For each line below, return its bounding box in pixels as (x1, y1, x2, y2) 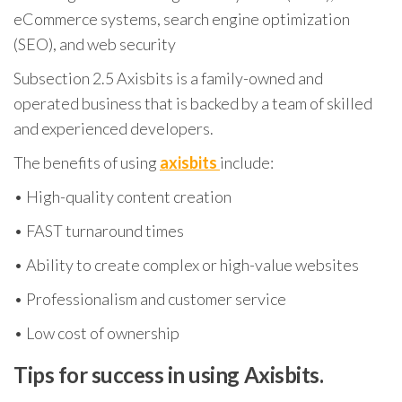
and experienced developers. (13, 118, 214, 138)
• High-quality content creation (13, 187, 232, 206)
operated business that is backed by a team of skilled (13, 93, 372, 113)
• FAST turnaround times (13, 221, 184, 240)
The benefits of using (13, 153, 160, 172)
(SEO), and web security (13, 34, 176, 54)
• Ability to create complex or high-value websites (13, 255, 359, 275)
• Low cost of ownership (13, 323, 179, 343)
